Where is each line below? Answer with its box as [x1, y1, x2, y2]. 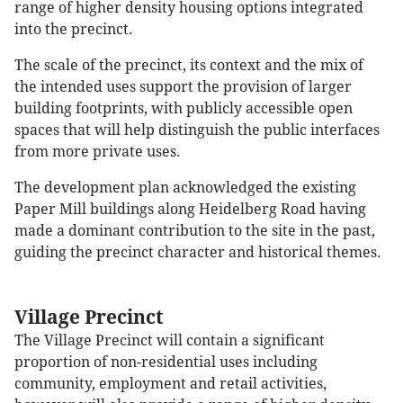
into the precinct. [14, 21, 133, 39]
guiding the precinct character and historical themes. [14, 244, 381, 262]
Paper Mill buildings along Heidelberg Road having [14, 201, 366, 219]
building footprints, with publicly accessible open [14, 100, 353, 118]
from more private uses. [14, 143, 181, 161]
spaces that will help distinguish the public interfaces [14, 121, 380, 139]
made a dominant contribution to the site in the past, [14, 222, 375, 240]
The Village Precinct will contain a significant [14, 332, 325, 350]
